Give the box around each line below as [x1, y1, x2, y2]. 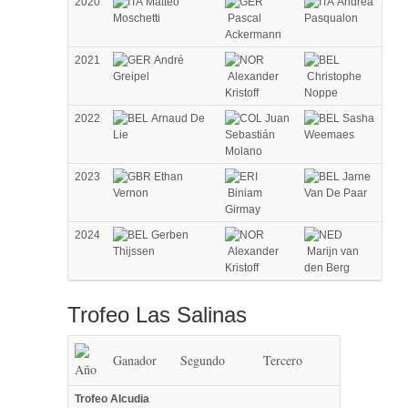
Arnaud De [148, 111, 205, 125]
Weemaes [304, 127, 354, 141]
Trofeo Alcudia [75, 392, 149, 405]
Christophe [304, 69, 362, 83]
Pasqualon [304, 11, 358, 25]
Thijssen [113, 244, 155, 258]
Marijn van [304, 244, 359, 258]
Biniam [225, 186, 262, 199]
